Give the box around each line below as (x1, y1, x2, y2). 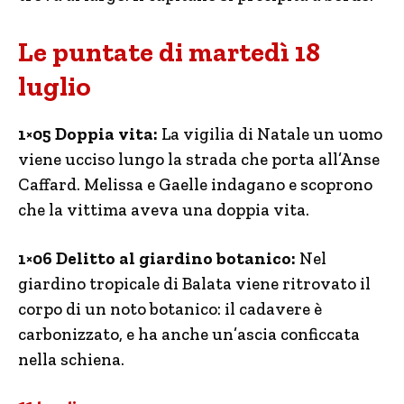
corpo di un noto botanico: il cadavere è (18, 298, 322, 319)
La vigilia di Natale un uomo (158, 124, 382, 144)
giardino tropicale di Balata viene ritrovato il (18, 273, 371, 294)
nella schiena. (18, 349, 124, 370)
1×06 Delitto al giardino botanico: (18, 248, 299, 269)
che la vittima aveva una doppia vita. (18, 199, 309, 220)
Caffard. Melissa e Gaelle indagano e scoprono (18, 174, 372, 195)
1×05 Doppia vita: (18, 124, 158, 144)
